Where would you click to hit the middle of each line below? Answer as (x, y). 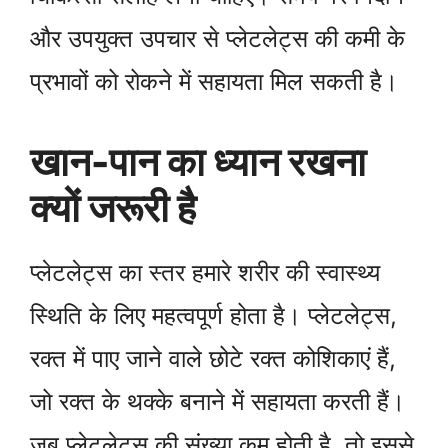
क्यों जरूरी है (113, 208)
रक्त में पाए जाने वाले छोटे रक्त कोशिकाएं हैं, (213, 359)
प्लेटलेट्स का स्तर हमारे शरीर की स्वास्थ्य (205, 273)
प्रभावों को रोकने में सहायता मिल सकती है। (214, 82)
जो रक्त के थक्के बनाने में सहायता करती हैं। (217, 402)
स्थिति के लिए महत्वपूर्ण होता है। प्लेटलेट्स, (213, 316)
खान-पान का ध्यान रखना (198, 162)
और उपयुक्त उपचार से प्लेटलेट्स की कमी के (217, 39)
